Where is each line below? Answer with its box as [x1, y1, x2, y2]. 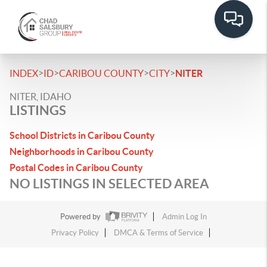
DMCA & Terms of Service [113, 228, 203, 238]
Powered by [60, 212, 103, 222]
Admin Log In [162, 212, 207, 222]
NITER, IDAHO [10, 91, 72, 102]
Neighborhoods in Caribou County [10, 146, 154, 157]
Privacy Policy [51, 228, 99, 238]
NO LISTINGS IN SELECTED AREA [10, 176, 209, 191]
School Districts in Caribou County [10, 130, 155, 141]
